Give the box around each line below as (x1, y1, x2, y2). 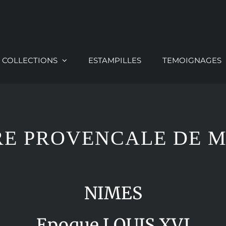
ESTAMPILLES (88, 55, 142, 65)
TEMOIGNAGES (162, 55, 222, 65)
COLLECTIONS (2, 55, 58, 65)
